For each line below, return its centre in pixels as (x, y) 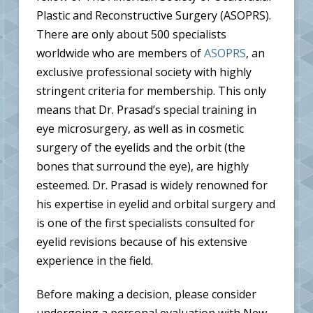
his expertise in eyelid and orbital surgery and (155, 204)
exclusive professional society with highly (144, 72)
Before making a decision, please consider (146, 294)
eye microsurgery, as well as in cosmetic (140, 129)
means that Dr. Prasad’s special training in (146, 110)
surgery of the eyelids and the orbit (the (140, 148)
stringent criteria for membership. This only (151, 91)
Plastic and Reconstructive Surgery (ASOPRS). (153, 16)
